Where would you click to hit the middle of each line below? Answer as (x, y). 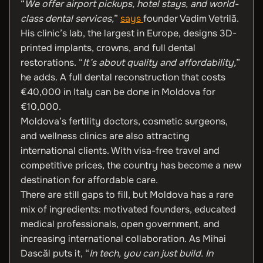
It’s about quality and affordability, (159, 63)
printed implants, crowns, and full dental (108, 48)
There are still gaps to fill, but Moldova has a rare (127, 195)
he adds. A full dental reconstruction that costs (123, 77)
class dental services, (67, 18)
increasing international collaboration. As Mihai (123, 239)
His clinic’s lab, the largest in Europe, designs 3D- (129, 33)
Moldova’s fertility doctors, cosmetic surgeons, (124, 121)
